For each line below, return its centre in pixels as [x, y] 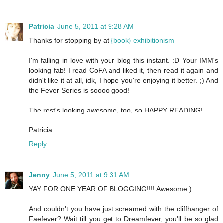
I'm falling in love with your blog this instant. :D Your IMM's [123, 60]
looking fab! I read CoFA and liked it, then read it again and [123, 70]
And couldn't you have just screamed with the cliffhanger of [123, 209]
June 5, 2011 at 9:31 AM [91, 175]
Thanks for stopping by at [70, 41]
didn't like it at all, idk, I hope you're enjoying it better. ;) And [123, 80]
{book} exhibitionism [143, 41]
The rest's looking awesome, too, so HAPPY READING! [116, 110]
